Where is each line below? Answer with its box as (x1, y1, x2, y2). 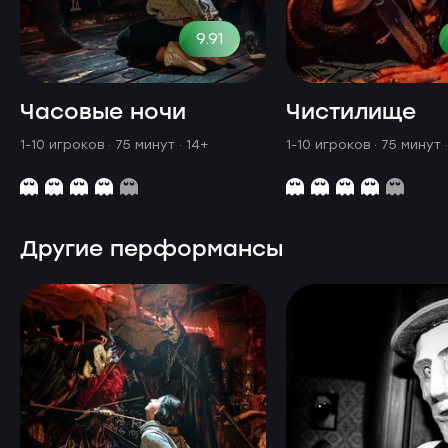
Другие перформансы (20, 231, 283, 267)
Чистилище (286, 94, 416, 130)
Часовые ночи (20, 94, 186, 130)
